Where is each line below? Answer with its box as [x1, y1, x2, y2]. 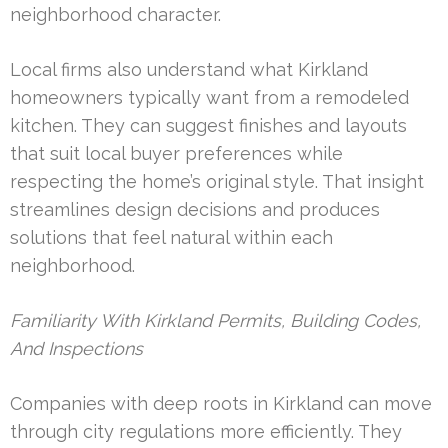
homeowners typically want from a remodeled [10, 86, 409, 108]
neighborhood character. [10, 3, 221, 25]
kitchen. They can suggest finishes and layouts [10, 114, 407, 136]
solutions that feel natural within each [10, 226, 333, 248]
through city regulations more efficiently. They [10, 420, 402, 442]
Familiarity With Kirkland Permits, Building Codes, [10, 309, 421, 331]
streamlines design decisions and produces [10, 198, 380, 220]
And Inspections [10, 337, 143, 359]
